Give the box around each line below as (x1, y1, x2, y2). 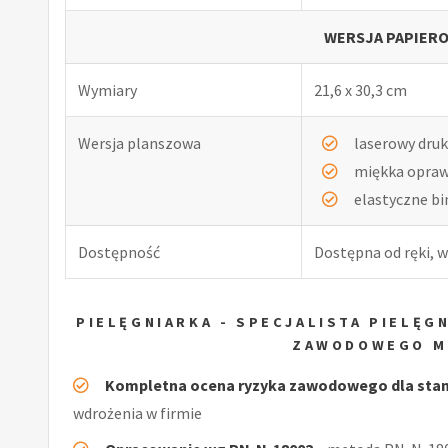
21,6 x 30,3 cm (314, 79, 407, 100)
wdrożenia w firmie (73, 402, 202, 423)
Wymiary (78, 79, 137, 100)
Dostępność (78, 241, 160, 262)
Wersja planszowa (78, 132, 201, 153)
